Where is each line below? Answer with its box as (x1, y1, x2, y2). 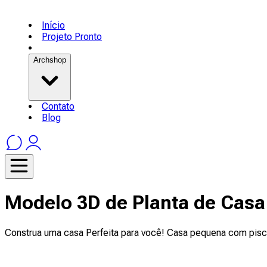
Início (42, 19, 65, 31)
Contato (42, 100, 74, 112)
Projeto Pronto (42, 30, 102, 42)
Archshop (33, 55, 66, 64)
